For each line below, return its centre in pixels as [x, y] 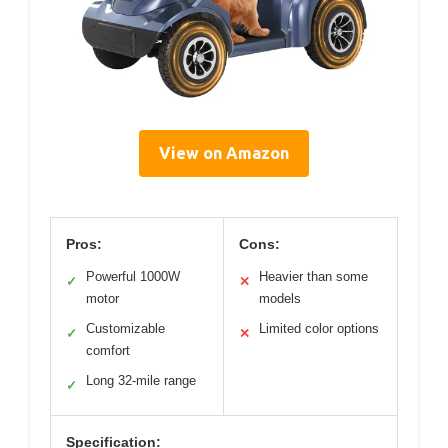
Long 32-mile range [141, 380]
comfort [108, 350]
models [280, 298]
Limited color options [319, 328]
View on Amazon [224, 152]
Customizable [125, 328]
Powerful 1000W [133, 276]
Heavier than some [313, 276]
